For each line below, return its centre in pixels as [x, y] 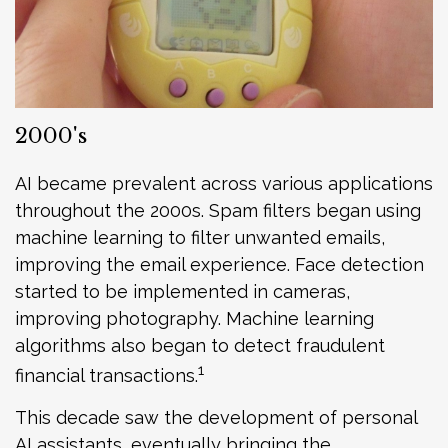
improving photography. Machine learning [194, 318]
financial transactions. [106, 375]
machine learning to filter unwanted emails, [200, 237]
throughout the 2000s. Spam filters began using [218, 210]
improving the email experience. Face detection [219, 264]
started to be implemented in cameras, [182, 291]
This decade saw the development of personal [216, 417]
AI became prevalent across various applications [224, 183]
